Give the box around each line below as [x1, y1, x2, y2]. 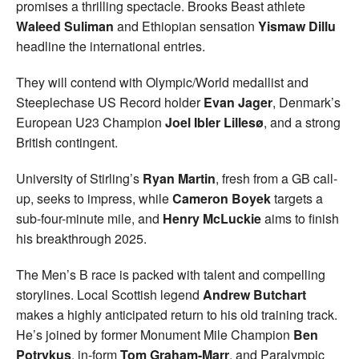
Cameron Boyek [169, 188, 271, 208]
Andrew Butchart [203, 284, 306, 304]
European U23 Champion [16, 112, 165, 131]
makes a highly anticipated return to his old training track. [16, 305, 337, 324]
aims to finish [261, 208, 339, 228]
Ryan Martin [143, 168, 216, 188]
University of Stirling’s [16, 168, 143, 188]
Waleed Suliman [16, 16, 114, 35]
